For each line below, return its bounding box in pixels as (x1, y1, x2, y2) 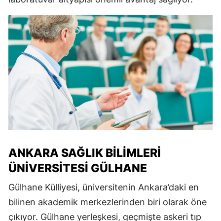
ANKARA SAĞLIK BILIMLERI (8, 146, 161, 160)
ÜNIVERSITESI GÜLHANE (8, 161, 147, 175)
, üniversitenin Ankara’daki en (77, 182, 199, 192)
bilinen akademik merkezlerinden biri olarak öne (8, 196, 207, 207)
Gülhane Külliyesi (8, 182, 77, 192)
